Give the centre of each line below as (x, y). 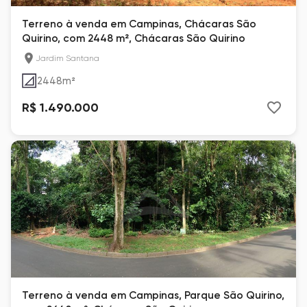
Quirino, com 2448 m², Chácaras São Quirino (134, 38)
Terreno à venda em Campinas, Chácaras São (139, 24)
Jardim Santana (67, 58)
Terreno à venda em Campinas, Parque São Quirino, (153, 295)
